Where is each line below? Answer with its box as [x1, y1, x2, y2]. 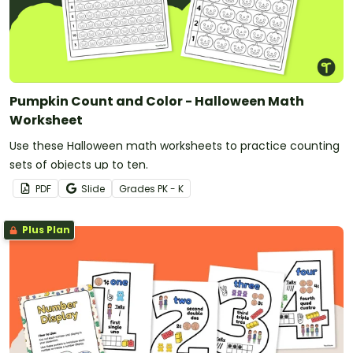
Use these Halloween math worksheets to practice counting [9, 138, 340, 154]
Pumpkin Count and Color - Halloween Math [9, 92, 304, 111]
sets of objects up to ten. [9, 157, 148, 173]
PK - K [158, 182, 184, 196]
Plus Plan [20, 223, 70, 237]
